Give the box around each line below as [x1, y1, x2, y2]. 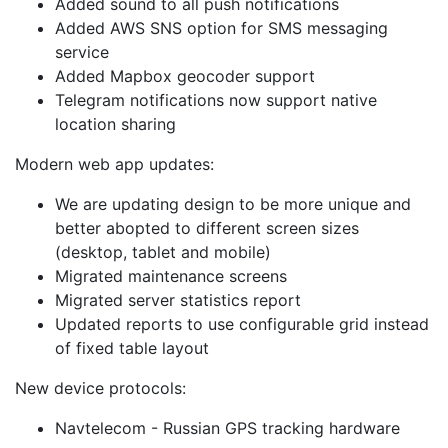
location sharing [55, 114, 176, 134]
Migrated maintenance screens [55, 266, 287, 286]
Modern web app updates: [15, 154, 214, 174]
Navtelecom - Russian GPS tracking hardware [55, 418, 400, 438]
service [55, 42, 109, 62]
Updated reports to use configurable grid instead [55, 314, 429, 334]
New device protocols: [15, 378, 186, 398]
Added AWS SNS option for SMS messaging [55, 18, 388, 38]
